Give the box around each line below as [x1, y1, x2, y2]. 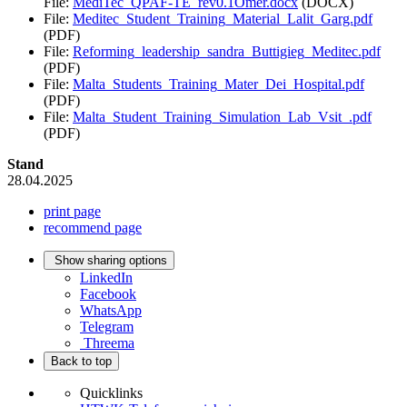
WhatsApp [80, 302, 142, 318]
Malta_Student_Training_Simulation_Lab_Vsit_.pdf [73, 108, 372, 124]
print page [44, 203, 101, 219]
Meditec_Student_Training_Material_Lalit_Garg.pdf [73, 10, 372, 26]
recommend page [44, 219, 142, 235]
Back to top [51, 353, 112, 368]
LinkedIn [80, 269, 133, 285]
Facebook [80, 285, 136, 302]
